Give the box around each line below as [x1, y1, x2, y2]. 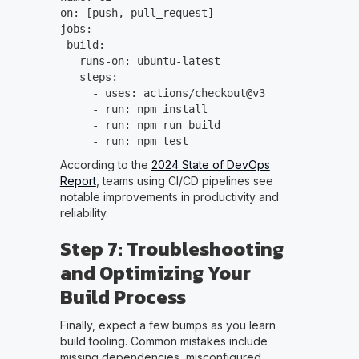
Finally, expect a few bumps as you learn [59, 317, 276, 332]
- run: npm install [59, 102, 208, 115]
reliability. [59, 205, 108, 220]
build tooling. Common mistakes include [59, 333, 268, 348]
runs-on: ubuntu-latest [59, 54, 220, 67]
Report [59, 173, 96, 188]
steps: [59, 70, 118, 83]
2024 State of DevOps [151, 157, 270, 171]
